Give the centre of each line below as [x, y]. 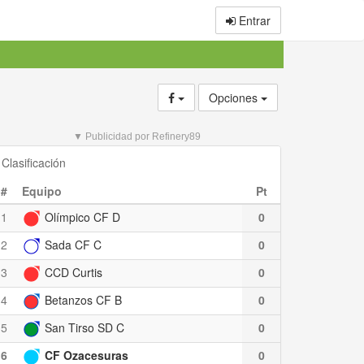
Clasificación [34, 162]
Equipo [42, 191]
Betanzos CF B [82, 300]
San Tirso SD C [83, 327]
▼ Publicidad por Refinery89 [137, 136]
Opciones [235, 97]
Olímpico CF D [81, 217]
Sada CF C [71, 245]
